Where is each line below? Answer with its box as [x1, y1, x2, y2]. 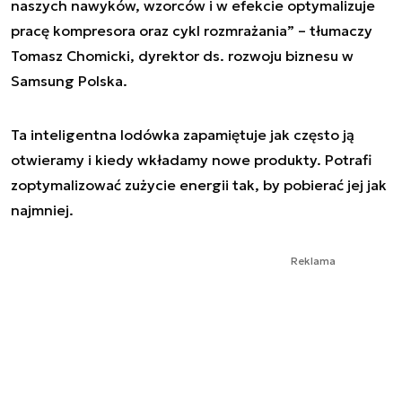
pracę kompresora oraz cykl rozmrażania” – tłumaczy [11, 22, 372, 40]
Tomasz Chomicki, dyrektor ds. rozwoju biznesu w [11, 47, 354, 66]
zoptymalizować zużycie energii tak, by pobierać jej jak [11, 176, 387, 195]
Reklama [291, 254, 336, 268]
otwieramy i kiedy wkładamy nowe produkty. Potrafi [11, 151, 371, 170]
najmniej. [11, 201, 77, 220]
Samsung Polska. [11, 72, 127, 91]
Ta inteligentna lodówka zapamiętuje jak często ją [11, 126, 354, 144]
